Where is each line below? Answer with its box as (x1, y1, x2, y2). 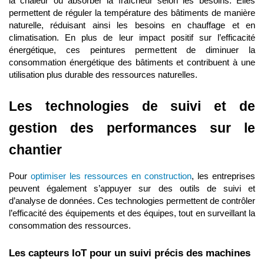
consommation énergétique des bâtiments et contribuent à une (9, 57, 255, 67)
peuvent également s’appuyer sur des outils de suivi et (9, 183, 255, 193)
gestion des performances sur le (9, 120, 255, 136)
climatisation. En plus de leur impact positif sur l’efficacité (9, 32, 255, 42)
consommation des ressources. (9, 220, 131, 230)
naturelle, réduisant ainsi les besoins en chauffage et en (9, 20, 255, 30)
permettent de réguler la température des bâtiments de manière (9, 8, 255, 18)
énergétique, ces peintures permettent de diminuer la (9, 45, 255, 55)
